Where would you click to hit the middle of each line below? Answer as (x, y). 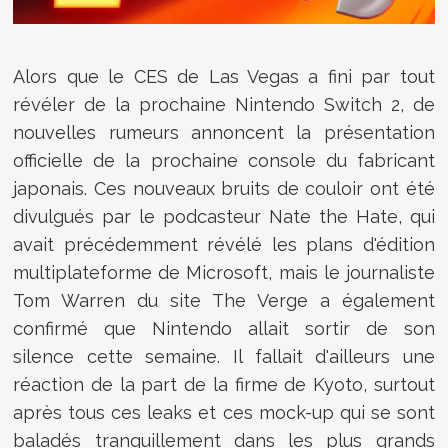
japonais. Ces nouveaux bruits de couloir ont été (224, 188)
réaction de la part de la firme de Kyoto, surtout (224, 384)
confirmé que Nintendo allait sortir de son (224, 328)
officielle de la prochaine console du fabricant (224, 160)
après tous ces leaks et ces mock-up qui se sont (224, 412)
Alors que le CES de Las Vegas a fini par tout (224, 76)
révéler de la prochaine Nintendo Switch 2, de (224, 104)
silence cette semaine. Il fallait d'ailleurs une (224, 356)
